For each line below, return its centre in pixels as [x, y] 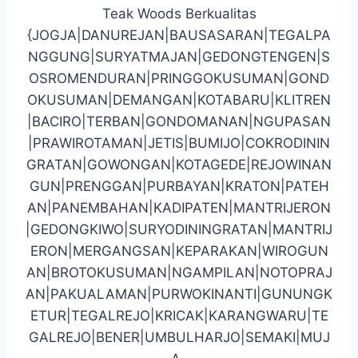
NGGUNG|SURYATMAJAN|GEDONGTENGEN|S [179, 56]
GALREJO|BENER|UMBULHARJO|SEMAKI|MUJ [179, 337]
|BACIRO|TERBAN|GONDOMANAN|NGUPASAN [179, 121]
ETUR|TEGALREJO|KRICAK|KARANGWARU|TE [179, 315]
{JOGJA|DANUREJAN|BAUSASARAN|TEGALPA [179, 35]
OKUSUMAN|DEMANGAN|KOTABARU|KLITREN [179, 99]
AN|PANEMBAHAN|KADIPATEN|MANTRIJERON [179, 207]
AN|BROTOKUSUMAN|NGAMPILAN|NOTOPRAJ [179, 272]
